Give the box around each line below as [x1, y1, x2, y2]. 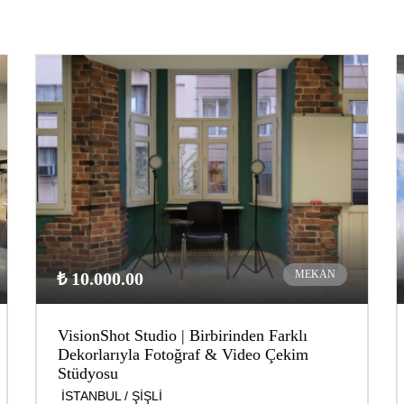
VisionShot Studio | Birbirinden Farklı [58, 326, 308, 345]
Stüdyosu [58, 364, 118, 383]
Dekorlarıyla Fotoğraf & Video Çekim [58, 345, 308, 364]
